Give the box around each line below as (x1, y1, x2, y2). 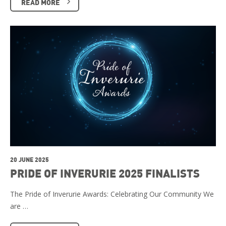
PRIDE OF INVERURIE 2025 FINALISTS (10, 165, 200, 180)
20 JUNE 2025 (10, 155, 49, 163)
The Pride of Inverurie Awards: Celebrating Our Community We (10, 189, 214, 199)
